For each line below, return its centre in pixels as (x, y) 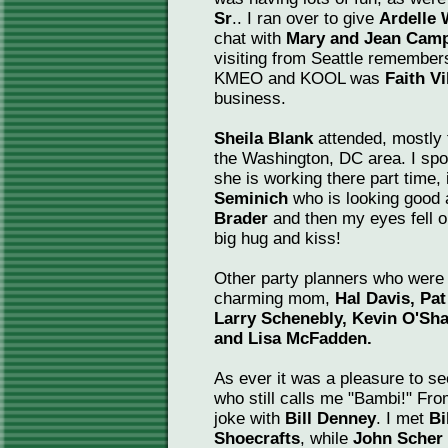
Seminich (251, 198)
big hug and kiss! (277, 238)
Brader (243, 218)
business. (250, 98)
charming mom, (274, 298)
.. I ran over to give (305, 18)
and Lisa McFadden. (293, 338)
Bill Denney (330, 418)
